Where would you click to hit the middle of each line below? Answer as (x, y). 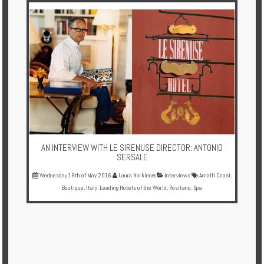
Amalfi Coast (215, 175)
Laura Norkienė (136, 175)
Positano (180, 187)
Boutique (73, 187)
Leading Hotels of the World (133, 187)
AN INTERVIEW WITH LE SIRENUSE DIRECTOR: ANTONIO (132, 147)
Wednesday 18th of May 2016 (75, 175)
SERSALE (132, 157)
